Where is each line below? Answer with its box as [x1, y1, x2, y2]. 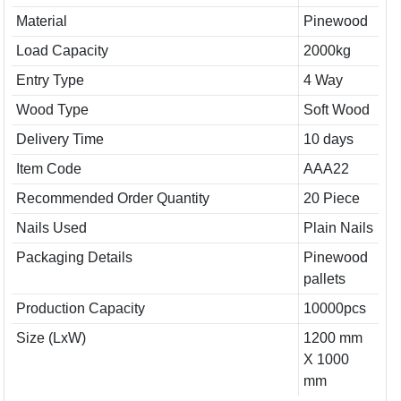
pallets [303, 271, 346, 286]
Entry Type [15, 73, 84, 88]
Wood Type [15, 102, 89, 117]
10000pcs [303, 301, 366, 316]
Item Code [15, 161, 81, 176]
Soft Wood [303, 102, 370, 117]
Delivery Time [15, 132, 104, 147]
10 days [303, 132, 354, 147]
